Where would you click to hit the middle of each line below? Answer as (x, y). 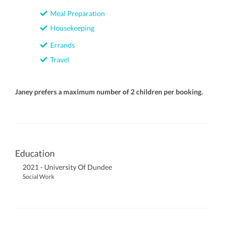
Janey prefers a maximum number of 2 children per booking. (109, 92)
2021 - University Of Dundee (67, 167)
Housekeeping (71, 28)
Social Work (38, 177)
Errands (61, 45)
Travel (58, 60)
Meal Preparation (76, 13)
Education (35, 153)
